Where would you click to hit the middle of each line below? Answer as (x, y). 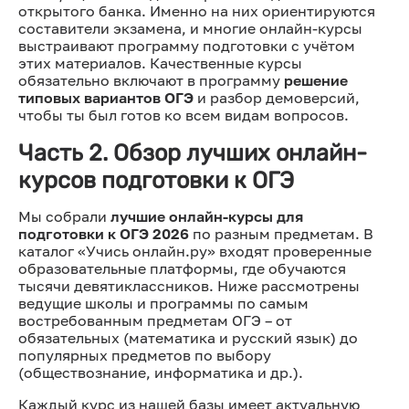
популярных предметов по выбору (145, 355)
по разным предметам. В (281, 233)
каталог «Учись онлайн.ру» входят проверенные (195, 251)
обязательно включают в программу (151, 80)
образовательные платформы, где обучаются (182, 268)
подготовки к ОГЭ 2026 (104, 233)
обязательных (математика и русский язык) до (188, 337)
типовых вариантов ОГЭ (106, 97)
